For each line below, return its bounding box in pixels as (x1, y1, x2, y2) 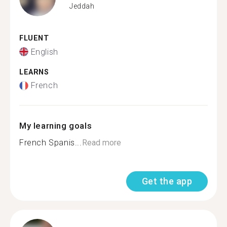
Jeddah (69, 2, 95, 10)
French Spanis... (19, 138, 82, 147)
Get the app (141, 176, 192, 186)
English (30, 47, 58, 57)
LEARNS (19, 67, 49, 77)
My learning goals (19, 121, 92, 131)
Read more (82, 138, 121, 147)
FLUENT (19, 34, 49, 43)
